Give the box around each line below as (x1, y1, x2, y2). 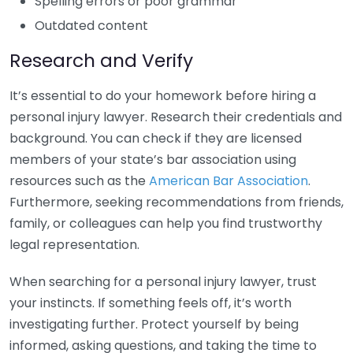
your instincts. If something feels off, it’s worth (9, 294, 292, 312)
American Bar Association (149, 172, 308, 190)
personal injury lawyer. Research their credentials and (9, 108, 342, 126)
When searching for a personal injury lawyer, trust (9, 273, 317, 291)
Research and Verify (9, 47, 193, 73)
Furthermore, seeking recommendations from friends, (9, 193, 344, 211)
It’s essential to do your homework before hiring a (9, 87, 316, 105)
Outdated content (35, 17, 148, 35)
